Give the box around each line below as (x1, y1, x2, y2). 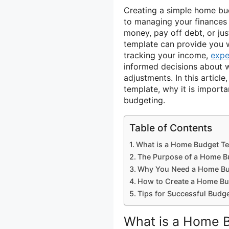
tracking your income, (124, 50, 211, 60)
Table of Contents (129, 121, 212, 134)
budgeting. (124, 95, 165, 105)
